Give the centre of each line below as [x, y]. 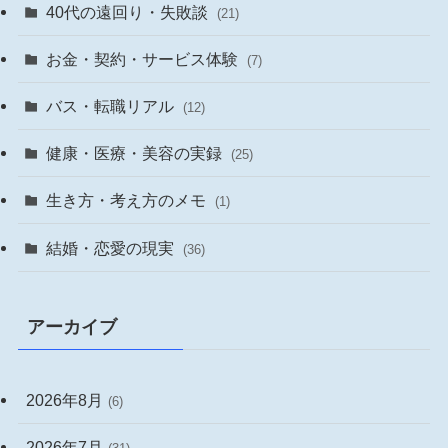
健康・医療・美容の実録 [136, 153]
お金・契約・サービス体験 [144, 58]
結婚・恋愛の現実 [112, 247]
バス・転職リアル [112, 106]
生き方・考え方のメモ [128, 200]
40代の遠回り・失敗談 [129, 11]
